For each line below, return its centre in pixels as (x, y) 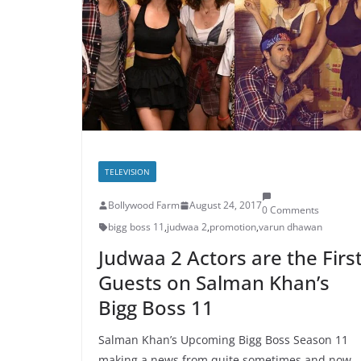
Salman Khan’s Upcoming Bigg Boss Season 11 (223, 340)
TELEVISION (127, 172)
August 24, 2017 (226, 205)
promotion (233, 227)
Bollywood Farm (144, 205)
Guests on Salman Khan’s (214, 282)
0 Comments (290, 210)
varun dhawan (290, 227)
